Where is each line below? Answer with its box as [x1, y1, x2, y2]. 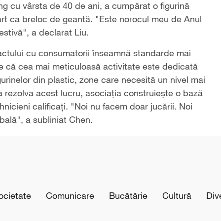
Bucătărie [109, 190, 147, 201]
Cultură [162, 190, 191, 201]
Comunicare [46, 190, 94, 201]
